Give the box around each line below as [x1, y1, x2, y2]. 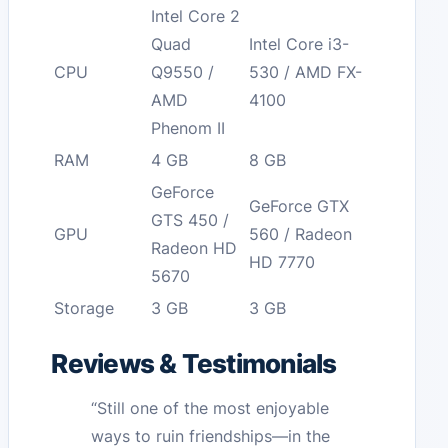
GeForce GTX [249, 196, 350, 217]
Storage [54, 298, 115, 319]
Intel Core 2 [151, 6, 241, 27]
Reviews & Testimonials [51, 348, 337, 380]
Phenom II [151, 118, 226, 139]
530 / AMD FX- [249, 62, 363, 83]
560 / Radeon [249, 224, 353, 245]
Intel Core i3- [249, 34, 350, 55]
